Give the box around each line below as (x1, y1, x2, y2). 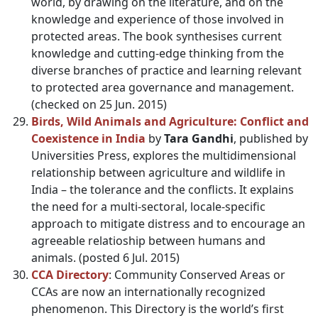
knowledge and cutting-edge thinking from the (31, 45, 284, 61)
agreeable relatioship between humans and (31, 233, 265, 248)
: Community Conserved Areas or (109, 267, 285, 283)
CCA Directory (31, 267, 109, 283)
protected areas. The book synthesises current (31, 28, 282, 44)
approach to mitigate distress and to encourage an (31, 216, 305, 231)
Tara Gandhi (164, 131, 234, 146)
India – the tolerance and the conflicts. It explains (31, 182, 294, 197)
